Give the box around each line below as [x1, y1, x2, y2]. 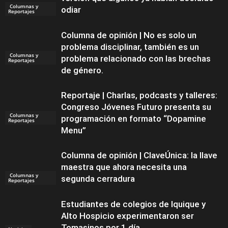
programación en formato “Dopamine [61, 113, 206, 124]
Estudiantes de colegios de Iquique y [61, 199, 206, 209]
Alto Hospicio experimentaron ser [61, 211, 194, 221]
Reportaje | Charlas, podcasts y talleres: [61, 90, 217, 100]
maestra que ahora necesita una [61, 162, 187, 172]
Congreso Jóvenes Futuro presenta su [61, 102, 211, 112]
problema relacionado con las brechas [61, 53, 211, 64]
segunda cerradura [61, 174, 135, 184]
